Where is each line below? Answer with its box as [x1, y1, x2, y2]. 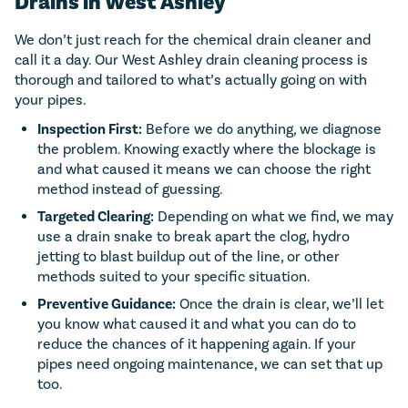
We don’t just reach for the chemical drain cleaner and [15, 30, 371, 48]
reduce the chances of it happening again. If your [37, 334, 356, 352]
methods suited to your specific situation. [37, 267, 311, 285]
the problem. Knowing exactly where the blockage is [37, 139, 376, 158]
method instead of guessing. [37, 179, 223, 198]
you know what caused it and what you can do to [37, 314, 356, 332]
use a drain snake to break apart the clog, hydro [37, 227, 350, 245]
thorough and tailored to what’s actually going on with [15, 70, 367, 88]
